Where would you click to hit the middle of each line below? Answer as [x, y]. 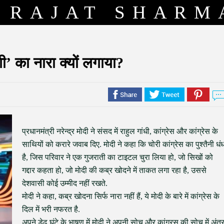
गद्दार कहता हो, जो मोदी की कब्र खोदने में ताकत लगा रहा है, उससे [114, 170]
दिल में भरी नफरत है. [51, 209]
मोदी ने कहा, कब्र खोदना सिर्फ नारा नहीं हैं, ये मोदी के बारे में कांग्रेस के [121, 196]
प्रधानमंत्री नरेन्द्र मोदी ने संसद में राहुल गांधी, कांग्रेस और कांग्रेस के [120, 131]
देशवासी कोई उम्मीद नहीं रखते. [65, 183]
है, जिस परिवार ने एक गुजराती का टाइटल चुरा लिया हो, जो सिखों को [117, 157]
